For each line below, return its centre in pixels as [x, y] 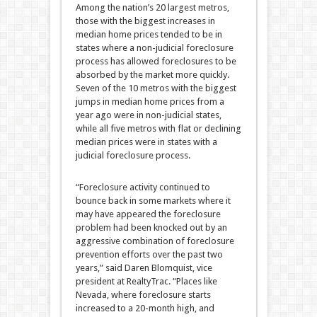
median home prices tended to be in [149, 34]
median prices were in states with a [146, 142]
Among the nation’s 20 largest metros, [152, 7]
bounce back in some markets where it [153, 201]
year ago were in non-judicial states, [148, 115]
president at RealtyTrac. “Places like [146, 281]
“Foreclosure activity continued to [143, 187]
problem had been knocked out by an [151, 227]
